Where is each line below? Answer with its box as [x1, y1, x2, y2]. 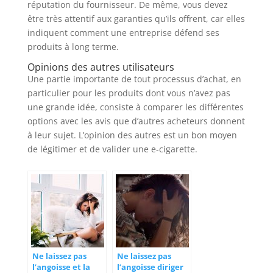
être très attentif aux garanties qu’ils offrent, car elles [27, 13, 245, 25]
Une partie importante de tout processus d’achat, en [27, 73, 241, 85]
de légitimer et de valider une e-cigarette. [27, 143, 197, 155]
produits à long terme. [27, 41, 119, 53]
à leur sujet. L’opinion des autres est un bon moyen [27, 129, 237, 141]
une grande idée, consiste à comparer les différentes [27, 101, 244, 113]
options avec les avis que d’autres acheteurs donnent [27, 115, 245, 127]
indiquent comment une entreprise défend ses [27, 27, 219, 39]
